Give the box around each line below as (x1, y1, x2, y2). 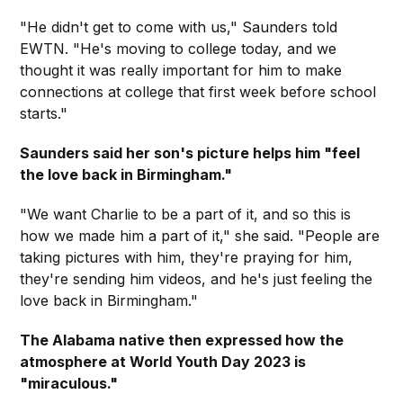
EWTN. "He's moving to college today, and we (20, 40, 337, 58)
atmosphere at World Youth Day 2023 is (20, 353, 307, 372)
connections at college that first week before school (20, 83, 377, 102)
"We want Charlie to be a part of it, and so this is (20, 205, 352, 224)
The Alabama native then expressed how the (20, 331, 345, 350)
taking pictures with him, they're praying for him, (20, 248, 354, 267)
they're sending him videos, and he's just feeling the (20, 270, 373, 289)
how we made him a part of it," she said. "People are (20, 227, 381, 246)
